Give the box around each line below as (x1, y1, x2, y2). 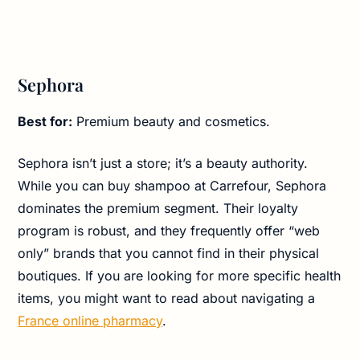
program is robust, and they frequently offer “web (18, 222, 321, 239)
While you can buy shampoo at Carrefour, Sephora (18, 177, 327, 194)
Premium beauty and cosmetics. (72, 112, 271, 129)
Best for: (18, 112, 73, 129)
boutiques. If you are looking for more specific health (18, 267, 342, 284)
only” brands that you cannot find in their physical (18, 244, 320, 261)
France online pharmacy (18, 312, 163, 329)
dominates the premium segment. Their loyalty (18, 199, 299, 216)
